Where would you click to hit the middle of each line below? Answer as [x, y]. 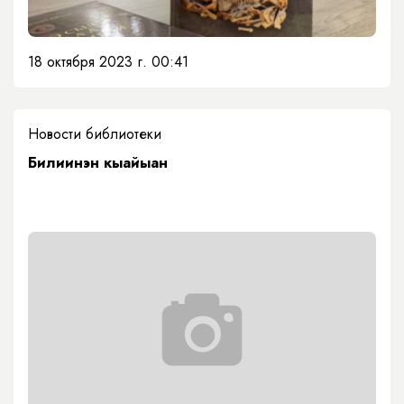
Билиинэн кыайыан [98, 163]
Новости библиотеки [95, 134]
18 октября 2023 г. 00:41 [108, 62]
